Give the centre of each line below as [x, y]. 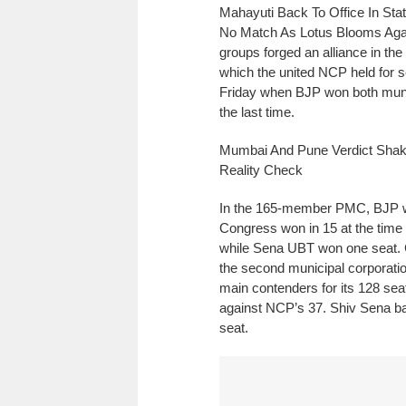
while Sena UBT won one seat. [312, 247]
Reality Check [261, 169]
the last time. [257, 111]
